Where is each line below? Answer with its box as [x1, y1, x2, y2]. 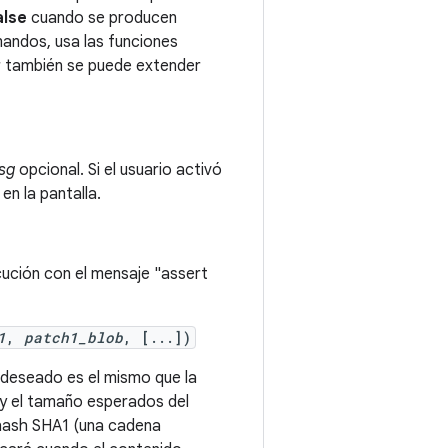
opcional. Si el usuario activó [15, 160, 222, 180]
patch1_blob [24, 328, 123, 347]
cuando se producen [27, 8, 177, 28]
